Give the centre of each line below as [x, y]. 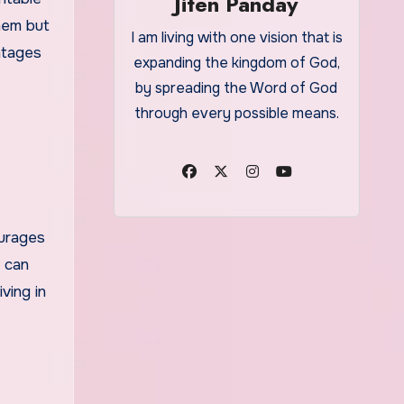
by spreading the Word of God [237, 88]
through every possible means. [236, 113]
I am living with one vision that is [236, 37]
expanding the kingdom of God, [236, 63]
